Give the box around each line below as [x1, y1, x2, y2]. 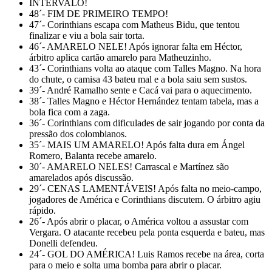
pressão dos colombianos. [29, 128, 127, 139]
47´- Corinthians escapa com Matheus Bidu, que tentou [29, 19, 240, 30]
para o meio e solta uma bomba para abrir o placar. [29, 259, 222, 270]
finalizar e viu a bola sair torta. [29, 30, 144, 41]
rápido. [29, 205, 56, 216]
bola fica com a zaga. [29, 106, 110, 117]
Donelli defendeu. [29, 237, 98, 248]
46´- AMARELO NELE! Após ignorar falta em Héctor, [29, 41, 242, 52]
